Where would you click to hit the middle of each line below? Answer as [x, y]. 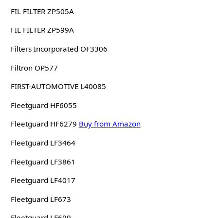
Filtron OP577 [34, 67]
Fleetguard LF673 [41, 199]
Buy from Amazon [109, 124]
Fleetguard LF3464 [43, 143]
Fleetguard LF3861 [43, 161]
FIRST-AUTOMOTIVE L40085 [58, 86]
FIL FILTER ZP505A [42, 11]
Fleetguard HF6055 [44, 105]
